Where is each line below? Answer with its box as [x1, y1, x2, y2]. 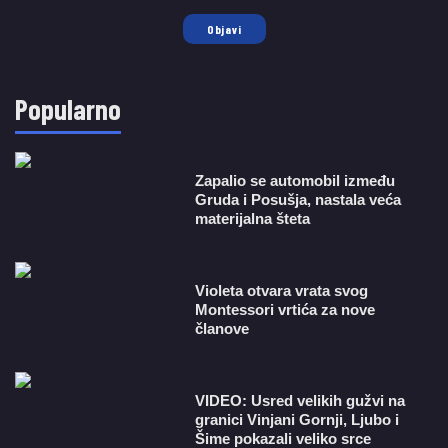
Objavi [206, 21, 242, 36]
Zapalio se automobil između [195, 171, 396, 189]
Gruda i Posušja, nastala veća [195, 190, 402, 208]
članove [195, 319, 250, 337]
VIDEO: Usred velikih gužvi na [195, 391, 406, 409]
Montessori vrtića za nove [195, 300, 376, 318]
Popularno [15, 91, 121, 126]
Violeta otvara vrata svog [195, 281, 369, 299]
